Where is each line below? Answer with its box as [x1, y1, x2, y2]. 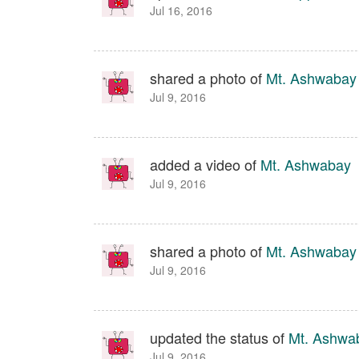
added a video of [150, 154, 260, 175]
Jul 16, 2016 [150, 2, 212, 18]
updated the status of [150, 327, 288, 348]
